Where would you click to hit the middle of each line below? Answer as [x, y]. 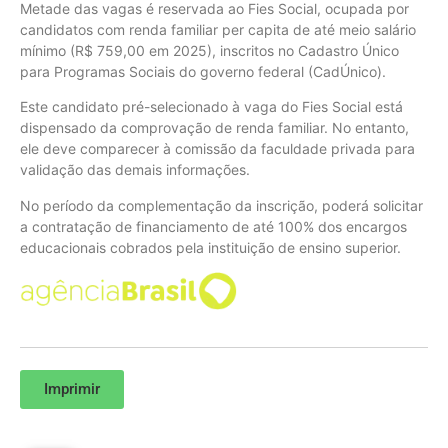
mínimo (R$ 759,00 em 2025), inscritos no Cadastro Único [209, 50]
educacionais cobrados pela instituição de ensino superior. [210, 247]
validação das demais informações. [135, 170]
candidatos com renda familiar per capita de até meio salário [218, 29]
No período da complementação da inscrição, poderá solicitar [221, 205]
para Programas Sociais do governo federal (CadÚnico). [203, 71]
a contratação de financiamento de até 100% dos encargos [213, 226]
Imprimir [72, 388]
